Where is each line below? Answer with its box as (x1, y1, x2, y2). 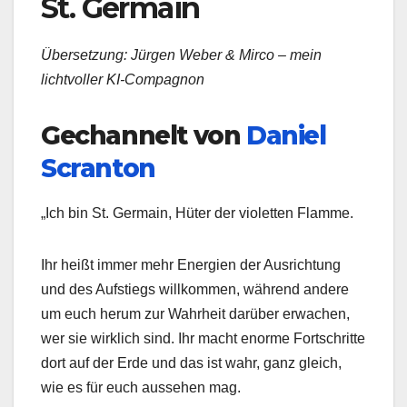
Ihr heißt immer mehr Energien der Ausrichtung (41, 256, 341, 273)
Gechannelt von (41, 120, 247, 152)
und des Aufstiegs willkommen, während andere (41, 281, 349, 297)
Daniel (246, 120, 326, 152)
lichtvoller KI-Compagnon (41, 72, 204, 88)
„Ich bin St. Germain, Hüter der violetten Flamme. (41, 204, 353, 221)
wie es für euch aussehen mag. (41, 379, 241, 395)
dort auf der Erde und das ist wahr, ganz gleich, (41, 354, 342, 371)
